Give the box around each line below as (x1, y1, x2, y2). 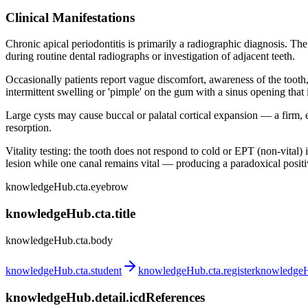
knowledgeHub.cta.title (5, 206, 135, 221)
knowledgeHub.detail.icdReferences (5, 289, 205, 305)
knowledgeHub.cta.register (138, 264, 255, 276)
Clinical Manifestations (5, 10, 135, 25)
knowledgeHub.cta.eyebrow (5, 181, 129, 193)
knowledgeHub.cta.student (5, 264, 122, 276)
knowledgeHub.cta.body (5, 234, 113, 246)
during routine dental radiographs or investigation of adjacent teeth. (5, 50, 295, 63)
